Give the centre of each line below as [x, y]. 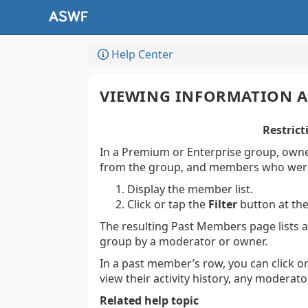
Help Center [141, 54]
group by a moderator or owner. [184, 241]
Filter [223, 204]
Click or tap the [168, 204]
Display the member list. [190, 189]
